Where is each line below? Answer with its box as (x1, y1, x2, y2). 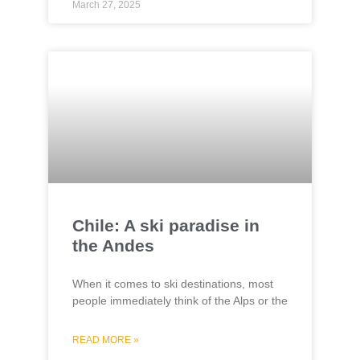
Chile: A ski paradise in (72, 216, 260, 235)
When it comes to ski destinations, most (72, 277, 273, 290)
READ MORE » (72, 334, 139, 346)
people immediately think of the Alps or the (72, 294, 288, 307)
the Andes (72, 236, 154, 255)
